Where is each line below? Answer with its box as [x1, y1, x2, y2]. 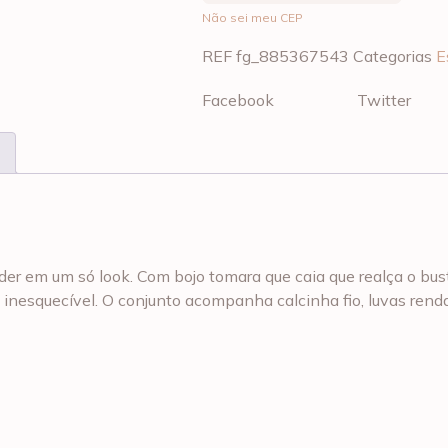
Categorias [353, 45, 432, 66]
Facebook [202, 89, 274, 110]
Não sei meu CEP [202, 9, 303, 25]
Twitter [357, 89, 411, 110]
